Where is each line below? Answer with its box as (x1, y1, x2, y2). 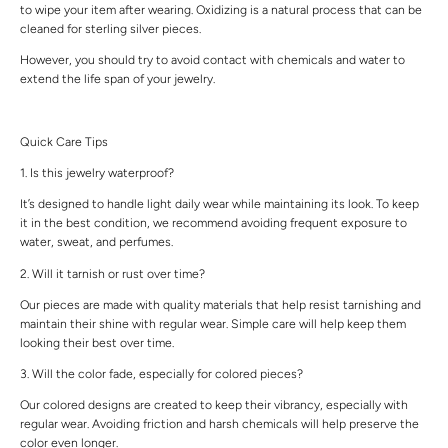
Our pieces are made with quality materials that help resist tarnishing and (20, 296, 421, 312)
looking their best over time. (20, 334, 174, 350)
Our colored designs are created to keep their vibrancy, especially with (20, 397, 408, 413)
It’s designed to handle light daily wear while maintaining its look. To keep (20, 196, 419, 212)
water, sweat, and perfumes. (20, 234, 173, 250)
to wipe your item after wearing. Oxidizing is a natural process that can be (20, 2, 422, 18)
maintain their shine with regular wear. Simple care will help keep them (20, 315, 406, 331)
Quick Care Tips (20, 133, 108, 149)
